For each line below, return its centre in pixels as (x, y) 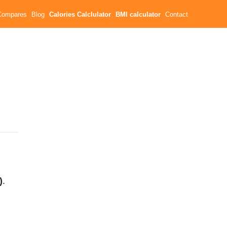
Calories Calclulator (80, 15)
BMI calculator (138, 15)
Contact (177, 15)
